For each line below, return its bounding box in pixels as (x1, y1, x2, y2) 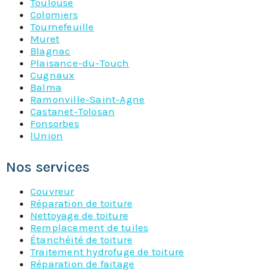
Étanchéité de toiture (30, 233, 133, 246)
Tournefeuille (30, 21, 94, 33)
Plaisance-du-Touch (30, 57, 129, 70)
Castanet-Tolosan (30, 105, 116, 118)
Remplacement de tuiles (30, 221, 149, 234)
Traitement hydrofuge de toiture (30, 246, 184, 258)
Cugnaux (30, 69, 75, 82)
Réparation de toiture (30, 197, 133, 210)
